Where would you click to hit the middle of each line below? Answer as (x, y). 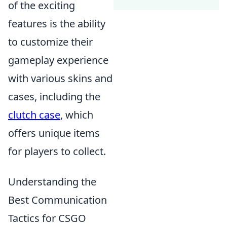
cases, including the (54, 97)
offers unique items (54, 133)
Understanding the (52, 182)
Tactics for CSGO (47, 218)
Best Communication (58, 200)
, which (77, 115)
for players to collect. (57, 152)
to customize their (50, 42)
